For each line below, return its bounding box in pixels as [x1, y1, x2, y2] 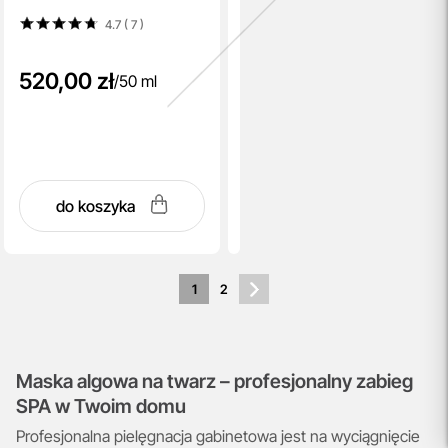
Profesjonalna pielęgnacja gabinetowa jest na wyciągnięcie [16, 425, 420, 446]
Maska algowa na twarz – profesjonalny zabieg [16, 369, 413, 394]
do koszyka [55, 195, 139, 216]
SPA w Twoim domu [16, 394, 186, 419]
